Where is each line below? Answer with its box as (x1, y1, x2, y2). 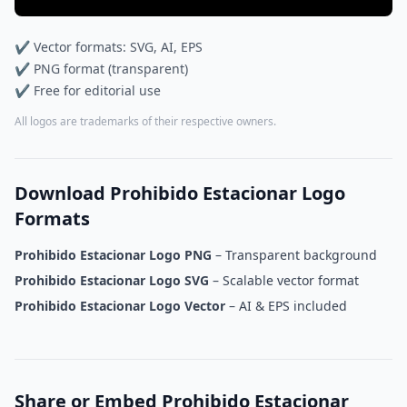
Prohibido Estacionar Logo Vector (15, 297, 225, 314)
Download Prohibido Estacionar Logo (15, 181, 345, 205)
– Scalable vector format (209, 272, 359, 289)
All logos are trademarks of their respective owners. (15, 114, 276, 129)
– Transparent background (212, 246, 377, 263)
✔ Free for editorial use (15, 82, 161, 99)
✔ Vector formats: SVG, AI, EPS (15, 38, 203, 55)
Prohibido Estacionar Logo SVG (15, 272, 209, 289)
